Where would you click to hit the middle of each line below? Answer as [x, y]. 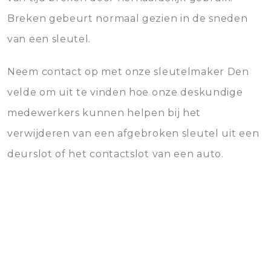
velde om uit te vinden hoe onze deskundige [125, 92]
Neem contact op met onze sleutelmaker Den [128, 72]
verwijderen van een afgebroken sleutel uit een [133, 133]
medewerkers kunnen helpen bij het [104, 113]
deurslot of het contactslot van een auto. [116, 154]
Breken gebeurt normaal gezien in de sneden [128, 18]
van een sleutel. [49, 39]
